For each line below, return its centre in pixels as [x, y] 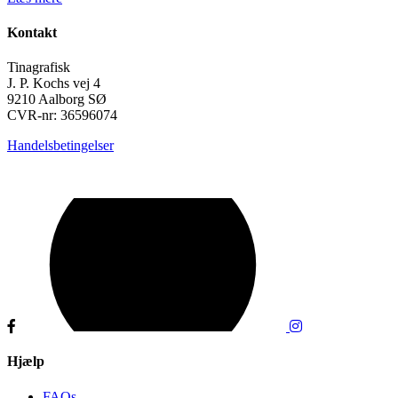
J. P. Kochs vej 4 [54, 84]
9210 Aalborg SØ [57, 99]
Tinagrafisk [39, 68]
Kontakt [32, 32]
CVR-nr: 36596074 [62, 115]
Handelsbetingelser [60, 146]
